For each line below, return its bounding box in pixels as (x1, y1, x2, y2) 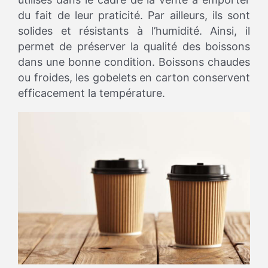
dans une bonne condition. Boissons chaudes (18, 56, 250, 69)
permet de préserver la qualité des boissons (18, 40, 250, 53)
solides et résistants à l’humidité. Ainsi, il (18, 25, 250, 38)
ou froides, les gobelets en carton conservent (18, 71, 250, 84)
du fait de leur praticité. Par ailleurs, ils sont (18, 9, 250, 22)
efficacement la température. (18, 87, 165, 100)
